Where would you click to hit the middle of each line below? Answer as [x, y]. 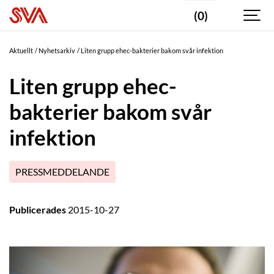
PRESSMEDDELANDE [62, 172]
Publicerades [39, 210]
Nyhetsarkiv [57, 50]
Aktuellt [21, 50]
